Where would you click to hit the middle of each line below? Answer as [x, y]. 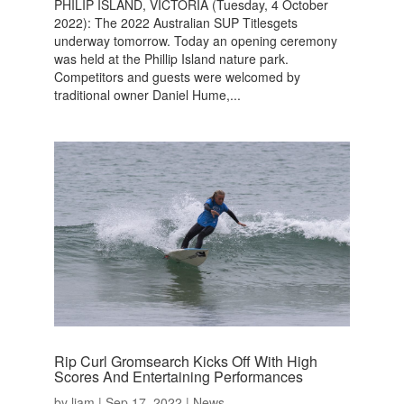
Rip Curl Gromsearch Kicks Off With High [185, 361]
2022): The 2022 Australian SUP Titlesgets [175, 22]
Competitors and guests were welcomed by [177, 76]
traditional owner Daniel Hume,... [147, 94]
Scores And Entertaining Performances [178, 376]
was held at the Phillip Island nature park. [171, 58]
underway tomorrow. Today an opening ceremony [195, 40]
